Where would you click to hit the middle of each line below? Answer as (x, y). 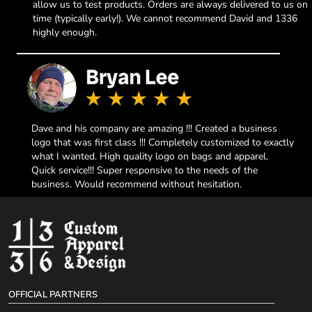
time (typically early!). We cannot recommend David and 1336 (165, 19)
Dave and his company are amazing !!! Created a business (154, 128)
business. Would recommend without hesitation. (136, 184)
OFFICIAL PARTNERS (53, 295)
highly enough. (65, 33)
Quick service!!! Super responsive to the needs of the (144, 170)
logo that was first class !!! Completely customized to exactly (162, 142)
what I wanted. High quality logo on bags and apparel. (149, 156)
